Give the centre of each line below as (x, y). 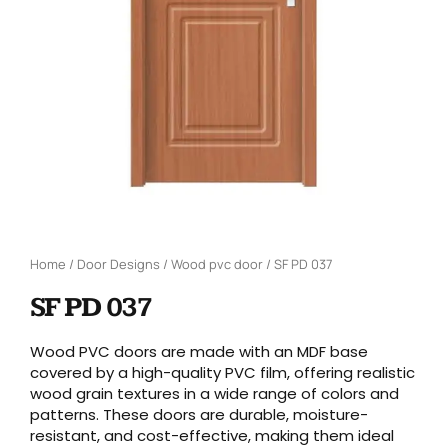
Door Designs (118, 264)
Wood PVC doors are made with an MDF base (199, 352)
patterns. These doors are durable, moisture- (199, 415)
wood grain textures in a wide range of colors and (214, 394)
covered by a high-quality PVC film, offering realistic (222, 373)
